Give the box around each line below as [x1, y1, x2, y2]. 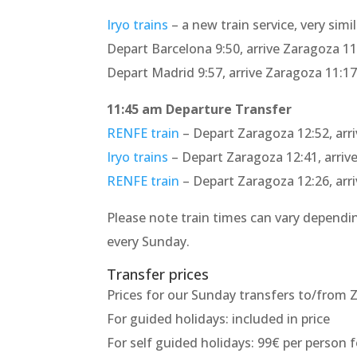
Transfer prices [107, 265, 210, 284]
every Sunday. [107, 233, 190, 251]
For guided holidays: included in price [107, 310, 331, 328]
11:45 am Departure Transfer [107, 100, 292, 119]
